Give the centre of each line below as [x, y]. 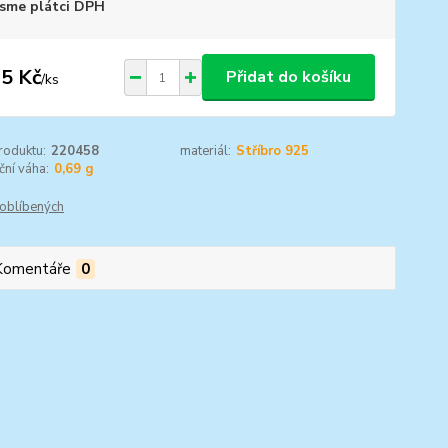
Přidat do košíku [288, 77]
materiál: [206, 151]
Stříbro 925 [273, 151]
